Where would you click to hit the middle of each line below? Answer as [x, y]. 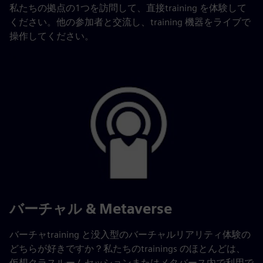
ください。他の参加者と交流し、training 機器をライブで [130, 22]
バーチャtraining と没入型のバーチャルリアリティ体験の [130, 235]
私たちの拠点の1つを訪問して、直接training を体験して [128, 8]
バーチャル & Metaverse [91, 209]
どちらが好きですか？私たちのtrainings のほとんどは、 [127, 249]
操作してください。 [52, 36]
